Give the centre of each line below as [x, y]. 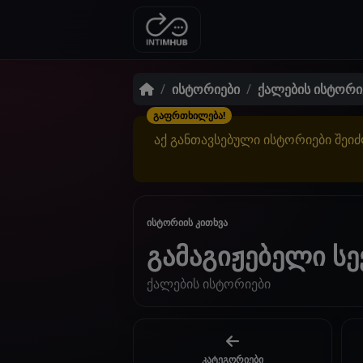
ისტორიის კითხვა [187, 223]
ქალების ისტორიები [209, 283]
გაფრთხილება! [189, 115]
